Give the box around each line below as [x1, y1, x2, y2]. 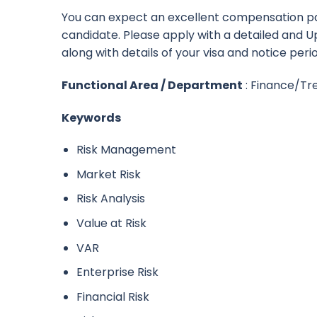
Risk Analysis [76, 190, 145, 207]
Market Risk [76, 166, 141, 183]
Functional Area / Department [62, 76, 243, 93]
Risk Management [76, 142, 176, 158]
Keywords [62, 109, 121, 126]
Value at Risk [76, 215, 146, 232]
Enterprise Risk [76, 264, 158, 281]
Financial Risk [76, 288, 149, 305]
